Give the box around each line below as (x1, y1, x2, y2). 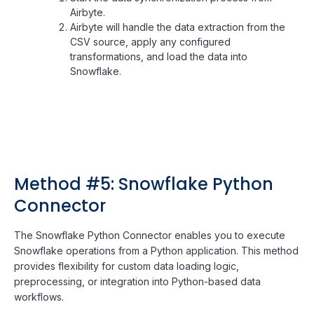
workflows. (14, 290, 64, 303)
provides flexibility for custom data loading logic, (14, 259, 239, 272)
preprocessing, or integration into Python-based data (14, 275, 261, 287)
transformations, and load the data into (70, 50, 247, 62)
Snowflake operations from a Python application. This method (14, 244, 299, 257)
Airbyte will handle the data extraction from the (70, 20, 285, 33)
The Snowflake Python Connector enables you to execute (14, 228, 285, 241)
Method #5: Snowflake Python (14, 172, 273, 196)
